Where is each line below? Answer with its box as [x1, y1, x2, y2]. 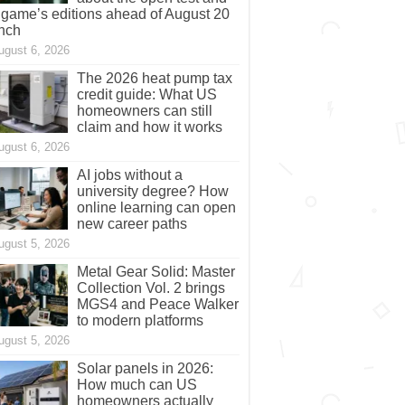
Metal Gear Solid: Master [76, 264, 235, 280]
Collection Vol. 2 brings [76, 280, 225, 297]
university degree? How [76, 184, 229, 200]
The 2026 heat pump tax [76, 71, 232, 87]
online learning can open [76, 200, 236, 216]
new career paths [76, 216, 187, 232]
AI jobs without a [76, 167, 183, 184]
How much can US [76, 377, 197, 393]
